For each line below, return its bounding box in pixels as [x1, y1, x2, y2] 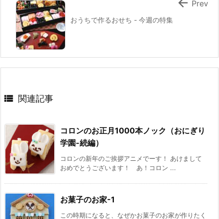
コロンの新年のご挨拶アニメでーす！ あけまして [60, 154, 202, 162]
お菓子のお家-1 [60, 194, 115, 204]
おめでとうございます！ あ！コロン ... [60, 163, 176, 172]
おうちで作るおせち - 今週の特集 [70, 15, 173, 24]
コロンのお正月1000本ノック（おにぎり [60, 125, 205, 135]
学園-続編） [60, 137, 103, 148]
